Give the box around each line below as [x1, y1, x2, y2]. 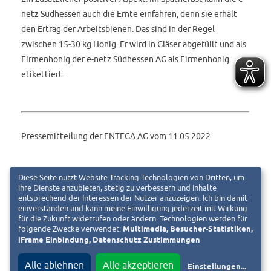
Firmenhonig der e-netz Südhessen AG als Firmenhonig [21, 53, 230, 64]
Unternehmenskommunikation [118, 188, 236, 198]
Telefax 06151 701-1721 [118, 248, 211, 259]
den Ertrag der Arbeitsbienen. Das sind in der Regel [21, 23, 215, 34]
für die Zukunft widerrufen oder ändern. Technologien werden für [18, 214, 247, 224]
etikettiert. [21, 68, 65, 79]
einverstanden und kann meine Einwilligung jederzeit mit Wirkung [18, 204, 247, 214]
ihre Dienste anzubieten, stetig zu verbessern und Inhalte [18, 183, 217, 193]
